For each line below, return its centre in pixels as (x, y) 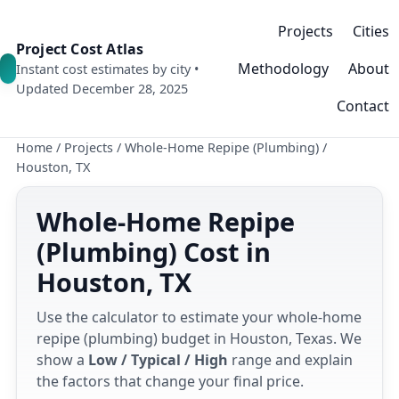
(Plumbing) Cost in (154, 252)
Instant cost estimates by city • (107, 69)
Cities (371, 31)
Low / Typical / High (158, 360)
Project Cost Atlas (80, 49)
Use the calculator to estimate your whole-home (199, 317)
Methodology (283, 69)
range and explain (290, 360)
